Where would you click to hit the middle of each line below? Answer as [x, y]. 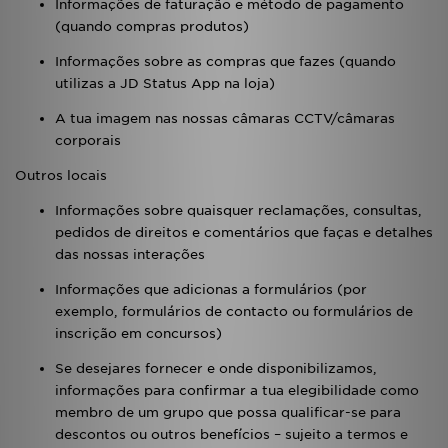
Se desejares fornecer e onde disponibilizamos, [216, 368]
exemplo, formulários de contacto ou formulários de [234, 311]
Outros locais [61, 175]
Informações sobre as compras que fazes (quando [225, 61]
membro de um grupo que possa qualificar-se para [228, 412]
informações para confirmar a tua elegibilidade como [237, 390]
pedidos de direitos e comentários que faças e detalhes [244, 232]
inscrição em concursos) [138, 333]
